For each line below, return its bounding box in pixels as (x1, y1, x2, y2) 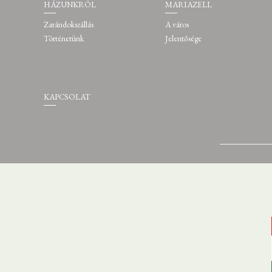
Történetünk (44, 33, 84, 44)
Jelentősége (165, 33, 202, 44)
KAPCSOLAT (44, 92, 90, 103)
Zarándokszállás (44, 19, 93, 30)
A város (165, 19, 189, 30)
